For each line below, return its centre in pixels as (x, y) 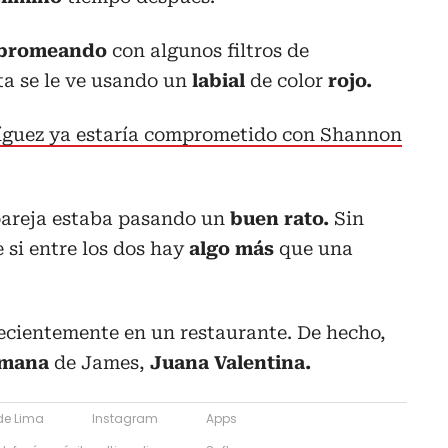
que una (313, 248)
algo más (231, 248)
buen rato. (277, 218)
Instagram (125, 418)
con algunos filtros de (210, 50)
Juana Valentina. (228, 362)
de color (286, 80)
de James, (97, 362)
